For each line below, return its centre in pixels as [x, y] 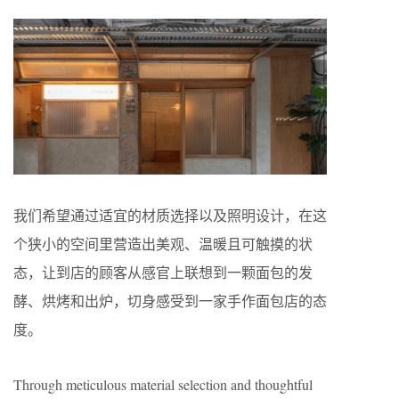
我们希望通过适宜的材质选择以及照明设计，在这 [170, 216]
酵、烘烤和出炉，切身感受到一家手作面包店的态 [170, 301]
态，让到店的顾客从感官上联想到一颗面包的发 [163, 273]
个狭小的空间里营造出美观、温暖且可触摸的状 [163, 244]
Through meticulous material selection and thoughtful [163, 385]
